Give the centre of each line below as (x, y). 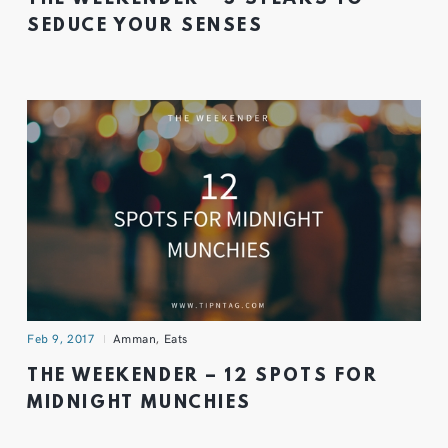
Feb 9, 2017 (61, 337)
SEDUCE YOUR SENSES (145, 26)
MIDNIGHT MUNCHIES (140, 403)
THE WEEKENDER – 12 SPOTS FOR (203, 376)
